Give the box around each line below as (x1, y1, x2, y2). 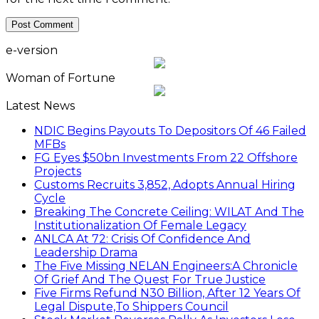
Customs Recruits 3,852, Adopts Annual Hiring (34, 178, 296, 192)
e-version (6, 43, 58, 58)
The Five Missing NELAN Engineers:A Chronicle (34, 259, 298, 273)
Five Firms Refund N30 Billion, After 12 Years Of (34, 286, 300, 300)
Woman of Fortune (6, 71, 115, 85)
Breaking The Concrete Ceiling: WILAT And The (34, 205, 304, 219)
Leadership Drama (34, 246, 137, 260)
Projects (34, 164, 81, 179)
